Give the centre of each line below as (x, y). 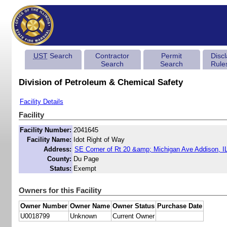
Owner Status (133, 206)
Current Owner (133, 216)
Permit (171, 56)
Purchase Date (179, 206)
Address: (57, 149)
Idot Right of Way (99, 140)
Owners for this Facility (60, 191)
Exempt (85, 169)
